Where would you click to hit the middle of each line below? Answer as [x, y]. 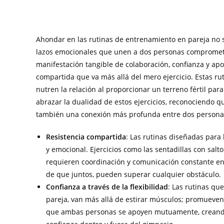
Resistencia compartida [86, 137]
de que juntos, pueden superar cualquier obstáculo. [133, 174]
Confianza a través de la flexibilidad [107, 187]
